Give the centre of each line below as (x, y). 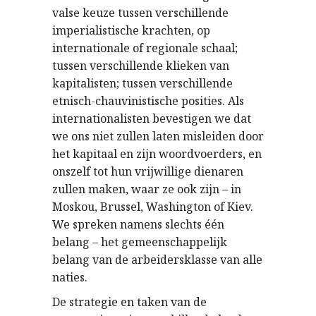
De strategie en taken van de (129, 302)
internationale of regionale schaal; (145, 48)
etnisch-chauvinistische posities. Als (148, 101)
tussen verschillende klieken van (141, 65)
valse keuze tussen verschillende (140, 12)
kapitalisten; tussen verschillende (142, 83)
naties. (70, 277)
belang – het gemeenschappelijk (140, 242)
